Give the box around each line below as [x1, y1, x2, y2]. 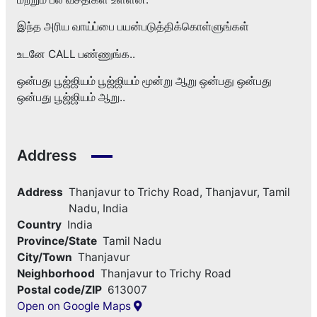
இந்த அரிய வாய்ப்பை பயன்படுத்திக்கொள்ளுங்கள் [16, 20, 249, 34]
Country [16, 218, 62, 232]
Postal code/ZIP [16, 283, 102, 297]
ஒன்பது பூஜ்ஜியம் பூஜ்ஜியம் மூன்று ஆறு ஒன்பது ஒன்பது [16, 74, 272, 88]
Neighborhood [16, 267, 95, 281]
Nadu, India [68, 202, 128, 216]
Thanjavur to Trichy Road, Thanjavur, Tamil [68, 185, 290, 200]
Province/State [16, 234, 97, 248]
